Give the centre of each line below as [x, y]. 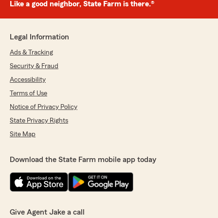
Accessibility [28, 80]
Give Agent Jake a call [47, 212]
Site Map [23, 134]
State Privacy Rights [39, 121]
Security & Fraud [34, 66]
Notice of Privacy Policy [44, 107]
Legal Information [39, 37]
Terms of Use [28, 93]
